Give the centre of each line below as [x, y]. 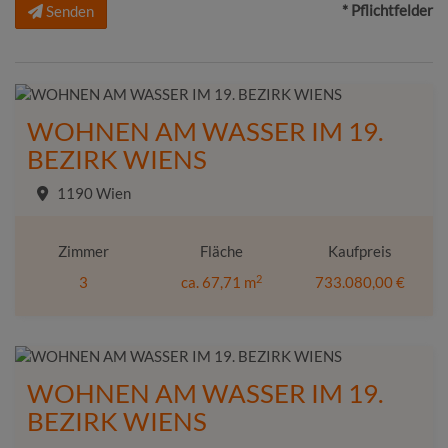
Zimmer [84, 251]
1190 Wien [94, 193]
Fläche [222, 251]
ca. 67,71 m [219, 282]
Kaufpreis [359, 251]
